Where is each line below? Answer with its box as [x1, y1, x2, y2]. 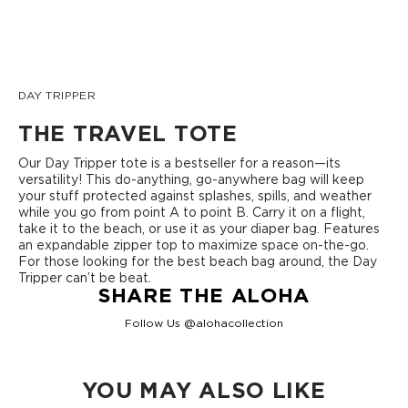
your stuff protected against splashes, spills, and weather [18, 189, 372, 202]
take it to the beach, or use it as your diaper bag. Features [18, 221, 380, 235]
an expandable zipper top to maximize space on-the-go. [18, 238, 369, 251]
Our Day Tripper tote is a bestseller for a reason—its [18, 156, 341, 169]
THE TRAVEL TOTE [18, 121, 238, 145]
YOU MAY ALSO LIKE [82, 378, 326, 402]
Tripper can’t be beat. [18, 270, 151, 284]
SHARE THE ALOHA [98, 283, 310, 306]
